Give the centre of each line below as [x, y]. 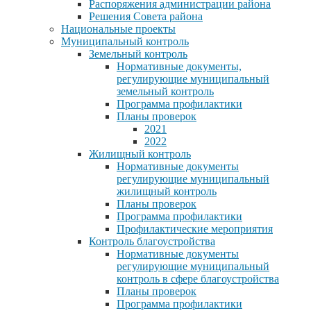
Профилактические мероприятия [195, 229]
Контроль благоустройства [152, 242]
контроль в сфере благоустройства [198, 279]
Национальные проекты [118, 29]
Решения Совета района [146, 17]
